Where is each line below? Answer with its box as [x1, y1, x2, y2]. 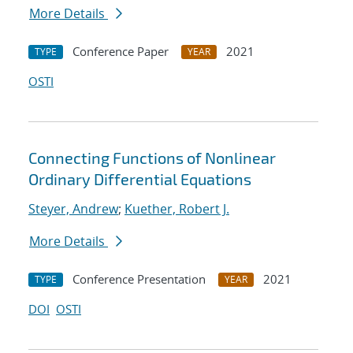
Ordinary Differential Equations [28, 169, 251, 189]
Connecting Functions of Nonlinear [28, 148, 276, 168]
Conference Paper [72, 43, 169, 60]
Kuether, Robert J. [124, 200, 229, 218]
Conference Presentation [72, 271, 206, 288]
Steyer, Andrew [28, 200, 118, 218]
